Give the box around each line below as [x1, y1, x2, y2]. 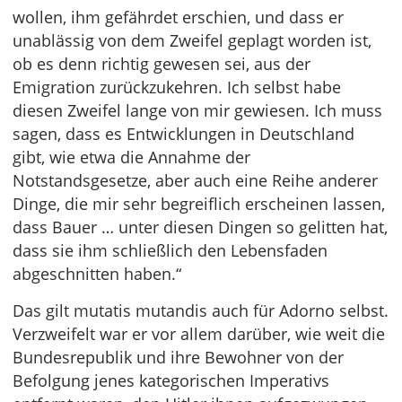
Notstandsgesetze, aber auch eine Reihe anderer [13, 170, 378, 192]
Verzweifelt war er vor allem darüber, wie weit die [13, 323, 385, 345]
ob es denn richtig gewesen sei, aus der [13, 53, 310, 75]
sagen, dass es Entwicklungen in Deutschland [13, 123, 354, 145]
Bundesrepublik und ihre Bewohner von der [13, 346, 344, 369]
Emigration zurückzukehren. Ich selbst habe [13, 76, 341, 99]
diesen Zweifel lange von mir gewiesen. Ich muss [13, 100, 382, 122]
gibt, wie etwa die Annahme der [13, 146, 250, 169]
